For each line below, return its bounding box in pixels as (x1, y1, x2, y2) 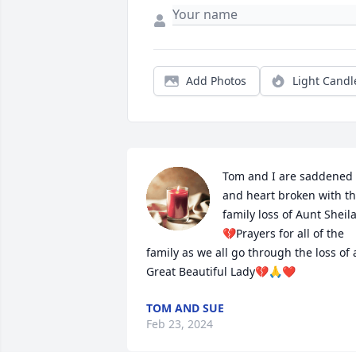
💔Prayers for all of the (222, 226, 344, 242)
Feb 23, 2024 (146, 316, 213, 332)
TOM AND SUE (146, 300, 224, 316)
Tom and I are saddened (222, 168, 353, 184)
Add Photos (186, 73, 246, 89)
